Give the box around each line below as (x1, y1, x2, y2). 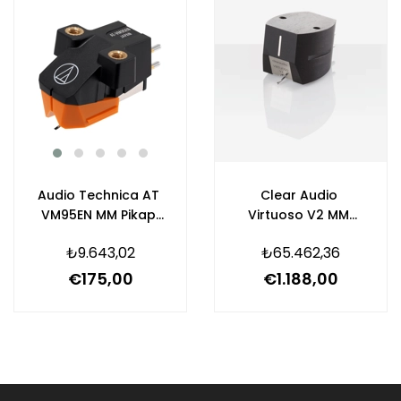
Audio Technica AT (37, 186, 159, 204)
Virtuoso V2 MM (248, 206, 349, 224)
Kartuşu (73, 226, 124, 243)
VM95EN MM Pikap (40, 206, 156, 224)
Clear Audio (260, 186, 337, 204)
